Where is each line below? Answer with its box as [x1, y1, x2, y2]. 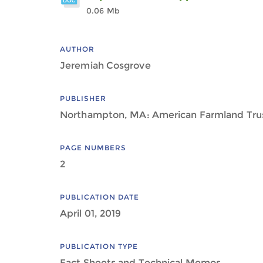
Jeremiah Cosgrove [60, 60, 151, 71]
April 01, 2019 [60, 208, 122, 219]
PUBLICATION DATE [60, 193, 139, 201]
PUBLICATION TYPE [60, 242, 138, 251]
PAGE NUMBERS [60, 143, 126, 152]
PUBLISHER [60, 94, 106, 103]
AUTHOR [60, 45, 95, 53]
